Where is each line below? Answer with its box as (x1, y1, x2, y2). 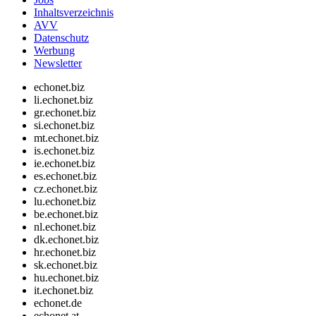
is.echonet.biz (34, 145, 95, 157)
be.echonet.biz (34, 208, 98, 221)
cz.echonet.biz (34, 183, 97, 195)
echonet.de (34, 297, 82, 310)
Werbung (34, 44, 75, 57)
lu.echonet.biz (34, 195, 96, 208)
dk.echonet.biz (34, 233, 99, 246)
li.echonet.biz (34, 94, 93, 107)
